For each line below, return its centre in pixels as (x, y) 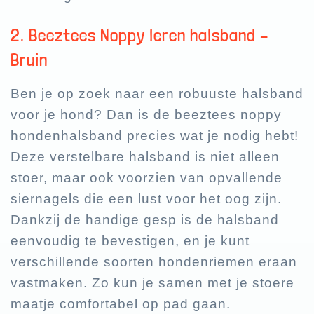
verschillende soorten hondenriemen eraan (154, 262)
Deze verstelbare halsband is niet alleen (145, 157)
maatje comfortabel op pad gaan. (121, 304)
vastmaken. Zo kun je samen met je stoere (152, 283)
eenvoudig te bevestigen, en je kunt (130, 241)
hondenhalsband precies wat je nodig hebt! (155, 136)
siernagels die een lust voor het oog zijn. (146, 199)
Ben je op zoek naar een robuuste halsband (157, 94)
